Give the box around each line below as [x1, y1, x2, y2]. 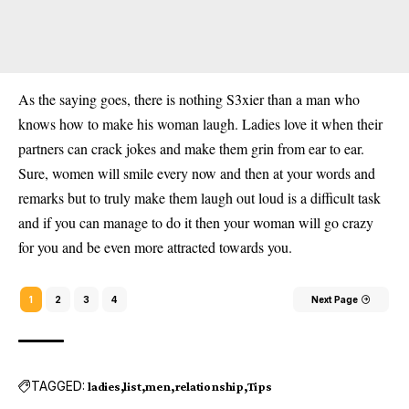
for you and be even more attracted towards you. [18, 236, 292, 257]
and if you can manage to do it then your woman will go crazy [18, 212, 373, 232]
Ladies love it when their [238, 113, 383, 133]
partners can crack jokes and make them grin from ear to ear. [18, 138, 364, 158]
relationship [173, 378, 244, 393]
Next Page [311, 293, 358, 305]
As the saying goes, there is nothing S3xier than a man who [18, 89, 360, 109]
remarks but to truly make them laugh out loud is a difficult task [18, 187, 381, 207]
